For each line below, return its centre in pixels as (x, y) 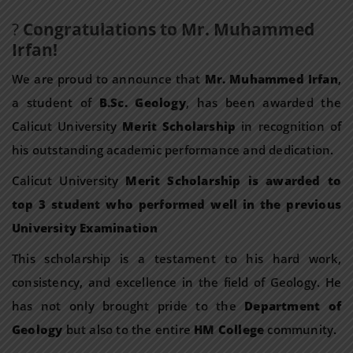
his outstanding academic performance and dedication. (173, 150)
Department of (293, 306)
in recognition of (288, 126)
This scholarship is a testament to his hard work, (176, 258)
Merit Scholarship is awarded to (233, 180)
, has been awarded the (263, 102)
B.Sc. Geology (142, 102)
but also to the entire (128, 329)
